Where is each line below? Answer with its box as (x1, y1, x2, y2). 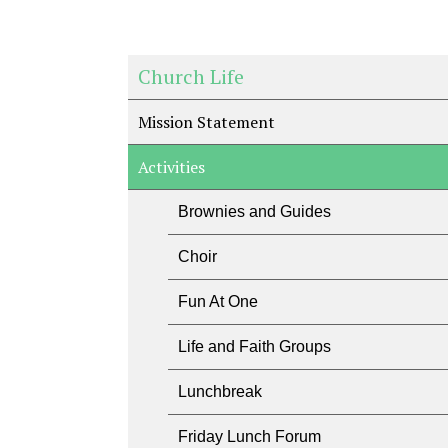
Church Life (138, 63, 244, 90)
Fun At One (178, 293, 258, 310)
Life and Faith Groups (178, 338, 331, 355)
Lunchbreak (178, 383, 262, 400)
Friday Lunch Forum (178, 428, 321, 445)
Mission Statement (138, 111, 275, 133)
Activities (138, 156, 205, 178)
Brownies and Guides (178, 203, 331, 220)
